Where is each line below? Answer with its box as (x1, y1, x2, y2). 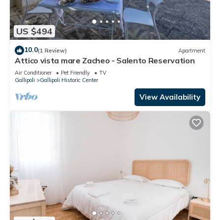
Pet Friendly (61, 69, 90, 77)
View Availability (139, 92, 200, 102)
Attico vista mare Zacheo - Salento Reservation (15, 55, 195, 66)
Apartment (178, 47, 205, 54)
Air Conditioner (15, 69, 52, 77)
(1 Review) (38, 47, 67, 54)
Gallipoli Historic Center (40, 77, 98, 84)
